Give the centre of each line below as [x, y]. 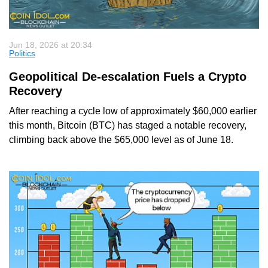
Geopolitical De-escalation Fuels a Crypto [128, 76]
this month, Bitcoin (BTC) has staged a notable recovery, [128, 125]
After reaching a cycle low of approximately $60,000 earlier [133, 111]
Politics [22, 53]
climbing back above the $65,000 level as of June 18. [121, 139]
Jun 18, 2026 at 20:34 [51, 45]
